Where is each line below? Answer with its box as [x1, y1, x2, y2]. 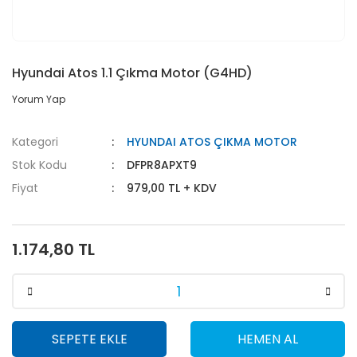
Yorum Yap [12, 92, 65, 106]
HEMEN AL [237, 329, 298, 348]
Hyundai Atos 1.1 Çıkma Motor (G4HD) [12, 64, 253, 82]
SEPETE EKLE [51, 329, 127, 348]
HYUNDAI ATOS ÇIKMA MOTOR [127, 134, 298, 150]
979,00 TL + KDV [127, 180, 218, 196]
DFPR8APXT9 [127, 157, 198, 173]
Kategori [12, 134, 58, 150]
